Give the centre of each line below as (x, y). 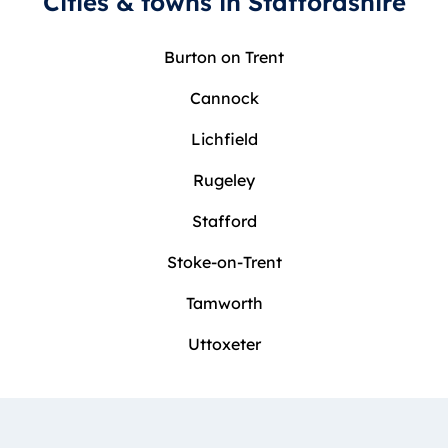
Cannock (224, 98)
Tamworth (224, 303)
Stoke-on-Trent (224, 262)
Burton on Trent (224, 57)
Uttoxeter (224, 344)
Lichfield (224, 139)
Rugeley (224, 180)
